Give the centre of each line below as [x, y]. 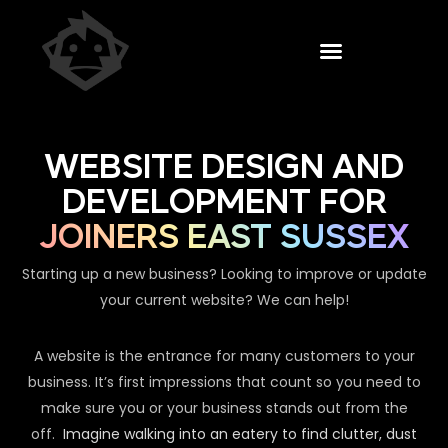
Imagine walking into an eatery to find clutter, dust [240, 434]
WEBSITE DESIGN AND [224, 168]
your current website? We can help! [224, 300]
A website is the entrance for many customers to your [224, 356]
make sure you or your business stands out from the [224, 408]
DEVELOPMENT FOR [224, 203]
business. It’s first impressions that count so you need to [224, 382]
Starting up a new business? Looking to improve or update [224, 274]
